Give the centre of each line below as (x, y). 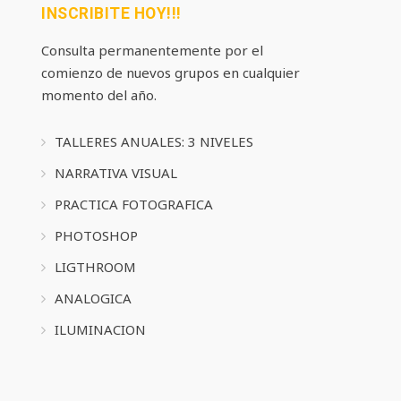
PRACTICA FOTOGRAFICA (134, 205)
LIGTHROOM (95, 267)
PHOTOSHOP (96, 236)
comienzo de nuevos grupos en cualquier (171, 72)
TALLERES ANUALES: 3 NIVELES (154, 142)
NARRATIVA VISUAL (116, 173)
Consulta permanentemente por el (152, 50)
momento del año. (99, 94)
